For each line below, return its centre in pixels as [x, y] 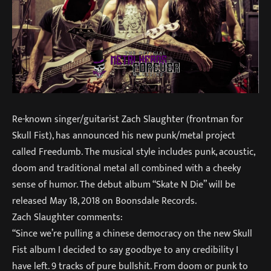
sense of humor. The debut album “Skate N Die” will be [124, 185]
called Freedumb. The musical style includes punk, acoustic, [133, 152]
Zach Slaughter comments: [67, 217]
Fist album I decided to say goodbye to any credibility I [125, 250]
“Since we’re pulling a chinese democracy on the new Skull [132, 234]
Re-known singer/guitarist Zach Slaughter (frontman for [128, 119]
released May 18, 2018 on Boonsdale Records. [104, 201]
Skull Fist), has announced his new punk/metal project [124, 136]
